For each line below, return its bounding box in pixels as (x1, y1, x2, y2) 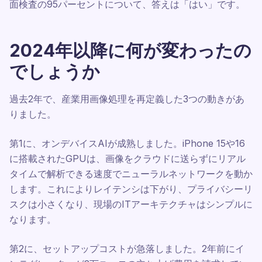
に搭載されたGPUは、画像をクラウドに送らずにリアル (9, 153, 246, 164)
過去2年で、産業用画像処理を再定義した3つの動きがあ (9, 93, 244, 105)
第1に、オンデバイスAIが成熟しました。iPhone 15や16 (9, 137, 245, 149)
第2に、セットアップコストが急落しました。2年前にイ (9, 243, 244, 254)
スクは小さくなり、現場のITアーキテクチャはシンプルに (9, 198, 253, 210)
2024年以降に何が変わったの (9, 40, 251, 61)
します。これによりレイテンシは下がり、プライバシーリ (9, 183, 253, 195)
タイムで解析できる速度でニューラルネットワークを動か (9, 168, 253, 180)
